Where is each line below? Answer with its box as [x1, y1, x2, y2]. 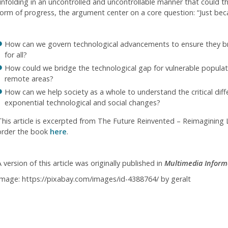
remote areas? [4, 74, 53, 84]
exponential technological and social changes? [4, 98, 160, 108]
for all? [4, 50, 27, 60]
